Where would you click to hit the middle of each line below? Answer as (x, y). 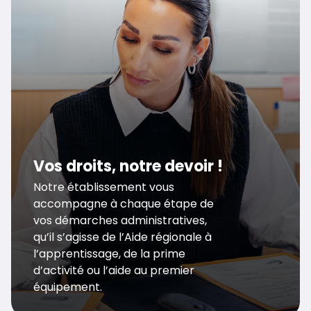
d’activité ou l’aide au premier (114, 270)
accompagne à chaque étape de (124, 203)
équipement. (68, 287)
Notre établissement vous (104, 187)
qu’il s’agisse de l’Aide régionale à (123, 237)
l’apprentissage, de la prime (109, 253)
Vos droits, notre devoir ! (128, 166)
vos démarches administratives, (120, 220)
